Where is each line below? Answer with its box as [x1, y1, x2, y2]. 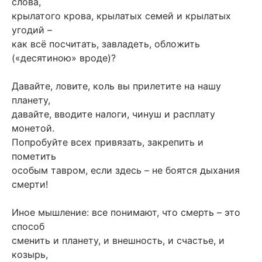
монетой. [12, 122, 54, 134]
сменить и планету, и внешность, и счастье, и [12, 234, 225, 246]
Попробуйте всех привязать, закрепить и [12, 136, 204, 148]
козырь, [12, 248, 48, 260]
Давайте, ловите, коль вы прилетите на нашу [12, 80, 221, 92]
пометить [12, 150, 56, 162]
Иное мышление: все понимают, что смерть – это [12, 206, 240, 218]
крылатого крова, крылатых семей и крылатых [12, 9, 231, 22]
